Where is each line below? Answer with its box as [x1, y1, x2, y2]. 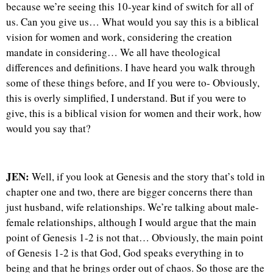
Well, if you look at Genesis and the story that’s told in [29, 169, 265, 183]
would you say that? [6, 121, 91, 136]
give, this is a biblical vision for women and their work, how [6, 106, 261, 121]
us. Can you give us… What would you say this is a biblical [6, 15, 259, 29]
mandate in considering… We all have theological [6, 45, 221, 60]
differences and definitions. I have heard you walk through [6, 60, 255, 75]
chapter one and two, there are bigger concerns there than [6, 184, 253, 199]
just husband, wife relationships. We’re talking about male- [6, 199, 259, 214]
